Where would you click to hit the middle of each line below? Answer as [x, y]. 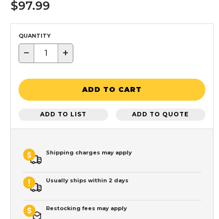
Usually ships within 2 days [87, 180]
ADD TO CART [112, 90]
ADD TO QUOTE [161, 114]
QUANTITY [35, 35]
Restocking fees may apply [87, 208]
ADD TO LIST [64, 114]
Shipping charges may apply [89, 152]
